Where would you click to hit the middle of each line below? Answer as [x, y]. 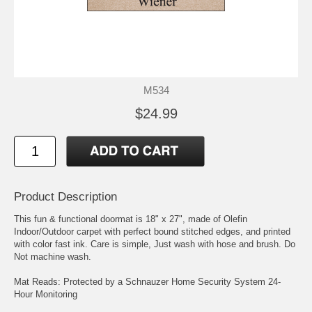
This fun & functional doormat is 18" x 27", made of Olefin [131, 219]
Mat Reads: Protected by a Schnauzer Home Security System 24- [147, 282]
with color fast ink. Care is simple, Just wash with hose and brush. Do [155, 244]
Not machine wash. [53, 257]
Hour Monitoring [46, 295]
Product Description [65, 197]
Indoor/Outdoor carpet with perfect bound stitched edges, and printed [152, 232]
